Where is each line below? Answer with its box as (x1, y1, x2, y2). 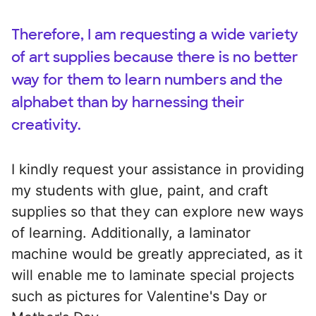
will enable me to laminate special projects (11, 266, 294, 284)
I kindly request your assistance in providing (11, 160, 304, 178)
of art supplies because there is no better (11, 47, 298, 66)
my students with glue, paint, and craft (11, 181, 268, 199)
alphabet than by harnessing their (11, 92, 245, 111)
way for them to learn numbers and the (11, 70, 283, 89)
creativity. (11, 115, 81, 134)
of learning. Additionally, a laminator (11, 224, 250, 241)
